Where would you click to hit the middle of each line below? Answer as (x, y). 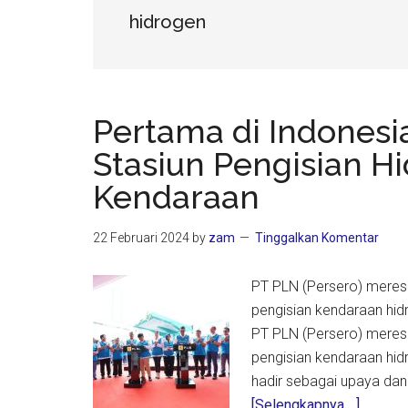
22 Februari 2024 (141, 238)
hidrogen (168, 22)
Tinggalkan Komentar (317, 238)
